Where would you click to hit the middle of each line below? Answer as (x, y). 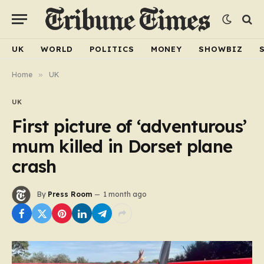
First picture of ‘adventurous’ (129, 126)
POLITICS (112, 49)
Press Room (70, 194)
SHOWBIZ (221, 49)
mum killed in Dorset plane (122, 146)
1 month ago (125, 194)
